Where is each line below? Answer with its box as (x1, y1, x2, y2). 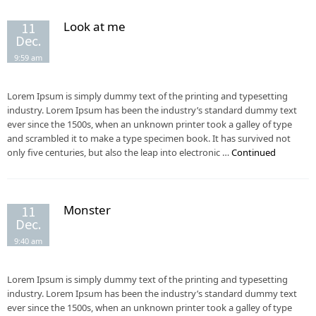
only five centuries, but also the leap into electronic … (7, 146, 231, 159)
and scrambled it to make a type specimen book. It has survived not (7, 132, 291, 145)
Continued (231, 146, 276, 159)
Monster (63, 202, 111, 218)
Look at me (63, 18, 126, 35)
